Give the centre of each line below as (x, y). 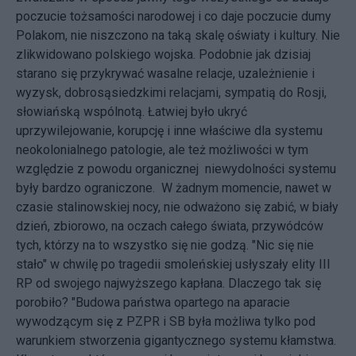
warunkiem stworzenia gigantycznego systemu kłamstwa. (176, 341)
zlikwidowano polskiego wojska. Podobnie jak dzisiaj (163, 54)
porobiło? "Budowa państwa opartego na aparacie (153, 302)
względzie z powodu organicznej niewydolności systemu (176, 169)
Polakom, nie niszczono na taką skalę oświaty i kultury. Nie (178, 35)
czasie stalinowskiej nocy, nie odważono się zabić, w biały (177, 207)
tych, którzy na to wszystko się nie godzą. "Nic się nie (165, 245)
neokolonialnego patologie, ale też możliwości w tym (162, 150)
